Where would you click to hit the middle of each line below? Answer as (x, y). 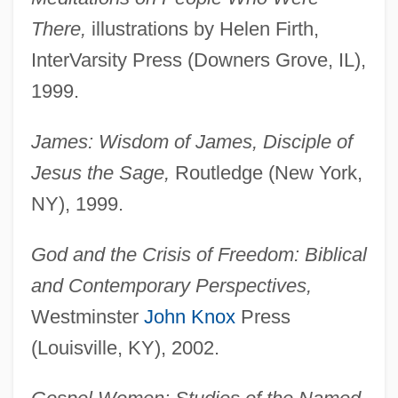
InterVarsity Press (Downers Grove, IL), (198, 60)
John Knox (189, 317)
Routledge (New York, (266, 173)
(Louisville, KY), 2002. (125, 348)
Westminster (87, 317)
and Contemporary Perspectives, (171, 286)
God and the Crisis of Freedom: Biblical (199, 255)
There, (58, 29)
